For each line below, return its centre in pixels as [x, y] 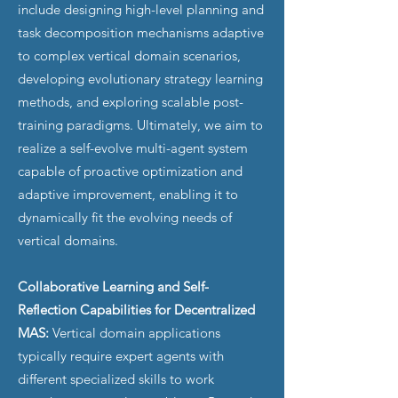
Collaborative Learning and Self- [113, 287]
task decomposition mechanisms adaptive [141, 32]
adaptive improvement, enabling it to [128, 194]
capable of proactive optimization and [130, 171]
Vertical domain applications [136, 333]
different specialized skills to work [116, 379]
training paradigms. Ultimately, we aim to [140, 125]
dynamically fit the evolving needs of [125, 217]
